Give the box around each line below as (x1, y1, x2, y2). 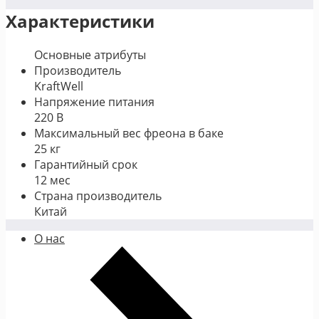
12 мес (34, 172, 70, 188)
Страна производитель (34, 187, 162, 204)
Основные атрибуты (34, 46, 146, 63)
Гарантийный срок (34, 156, 137, 172)
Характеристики (6, 9, 155, 33)
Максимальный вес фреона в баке (34, 125, 224, 141)
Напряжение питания (34, 93, 155, 110)
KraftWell (34, 78, 83, 94)
